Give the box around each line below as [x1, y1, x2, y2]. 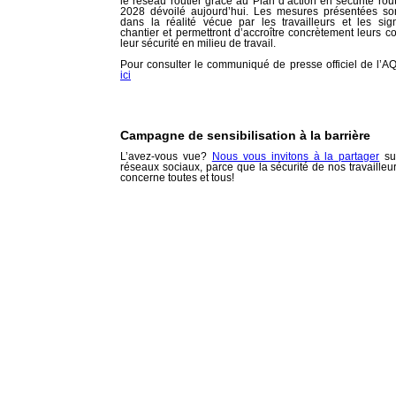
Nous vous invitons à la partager [211, 150, 380, 163]
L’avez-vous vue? [120, 150, 212, 163]
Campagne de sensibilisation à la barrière [120, 128, 370, 142]
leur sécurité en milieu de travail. [120, 37, 276, 49]
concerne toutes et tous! [120, 171, 234, 184]
